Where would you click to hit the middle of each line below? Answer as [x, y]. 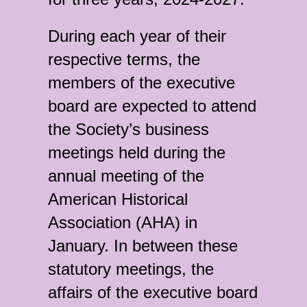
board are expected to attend [152, 106]
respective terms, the [124, 59]
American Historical [118, 199]
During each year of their [137, 36]
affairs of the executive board [153, 292]
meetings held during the [137, 152]
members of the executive [142, 83]
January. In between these [143, 246]
